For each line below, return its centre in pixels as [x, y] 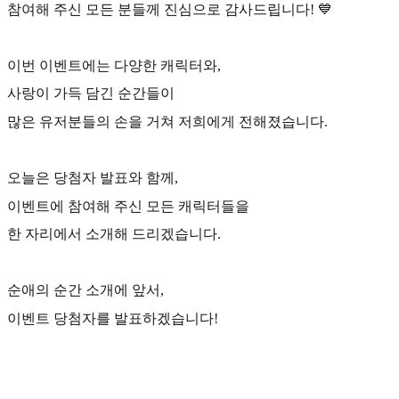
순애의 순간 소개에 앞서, [85, 290]
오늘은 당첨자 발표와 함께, [93, 178]
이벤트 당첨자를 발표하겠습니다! [113, 319]
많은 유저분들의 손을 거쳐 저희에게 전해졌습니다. [167, 121]
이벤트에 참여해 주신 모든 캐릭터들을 [128, 206]
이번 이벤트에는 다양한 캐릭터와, [114, 65]
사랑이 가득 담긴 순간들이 [91, 94]
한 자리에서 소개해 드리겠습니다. [114, 234]
